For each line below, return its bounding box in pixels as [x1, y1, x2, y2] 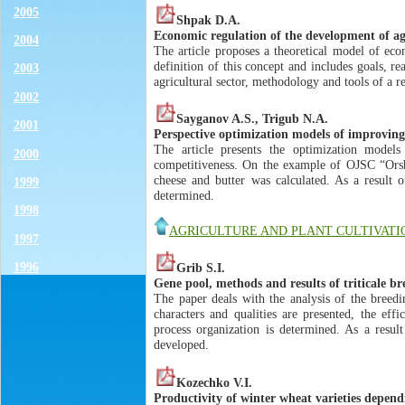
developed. [154, 337, 209, 353]
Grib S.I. [176, 260, 225, 276]
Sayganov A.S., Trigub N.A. [176, 111, 328, 127]
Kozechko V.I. [176, 374, 252, 390]
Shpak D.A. [176, 13, 240, 28]
